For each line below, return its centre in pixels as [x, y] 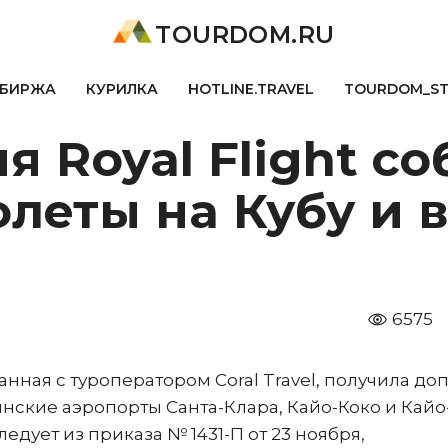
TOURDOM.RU [245, 34]
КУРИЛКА [121, 89]
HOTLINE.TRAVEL [250, 89]
